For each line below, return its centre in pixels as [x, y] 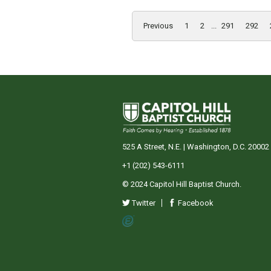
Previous [158, 25]
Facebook [195, 203]
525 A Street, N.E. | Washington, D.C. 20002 [196, 146]
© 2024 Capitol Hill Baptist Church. [182, 184]
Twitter [143, 203]
